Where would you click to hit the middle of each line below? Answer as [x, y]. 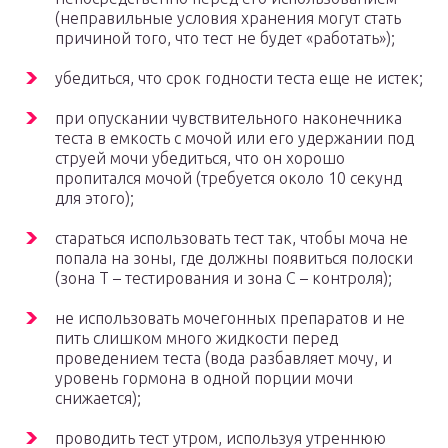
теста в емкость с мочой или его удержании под [234, 138]
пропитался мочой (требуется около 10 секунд [228, 178]
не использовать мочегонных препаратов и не [230, 318]
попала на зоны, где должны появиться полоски [234, 258]
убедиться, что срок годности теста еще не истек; [239, 78]
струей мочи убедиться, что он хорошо [200, 158]
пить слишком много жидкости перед [196, 338]
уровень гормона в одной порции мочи [204, 378]
